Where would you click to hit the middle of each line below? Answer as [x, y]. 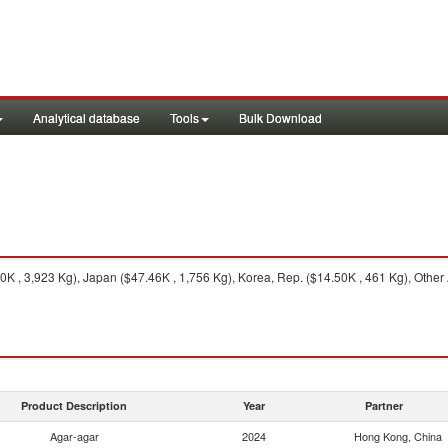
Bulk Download [280, 117]
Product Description [74, 405]
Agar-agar [74, 436]
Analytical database [86, 117]
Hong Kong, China [398, 436]
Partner [384, 405]
